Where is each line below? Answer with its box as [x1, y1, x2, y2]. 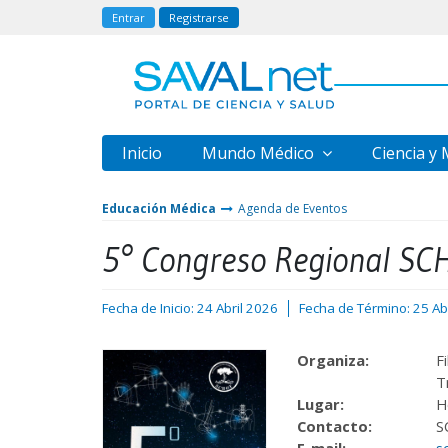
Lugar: [297, 394, 344, 414]
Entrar [112, 10, 145, 25]
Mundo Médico [202, 142, 318, 164]
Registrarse [169, 10, 229, 25]
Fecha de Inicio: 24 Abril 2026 [102, 299, 278, 317]
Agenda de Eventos [238, 200, 347, 217]
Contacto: [297, 416, 372, 436]
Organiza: [297, 350, 369, 370]
